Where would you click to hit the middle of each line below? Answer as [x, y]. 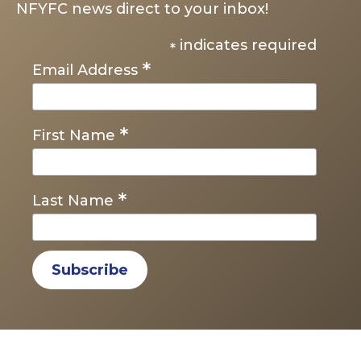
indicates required [247, 46]
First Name [76, 136]
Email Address [87, 71]
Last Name [75, 201]
